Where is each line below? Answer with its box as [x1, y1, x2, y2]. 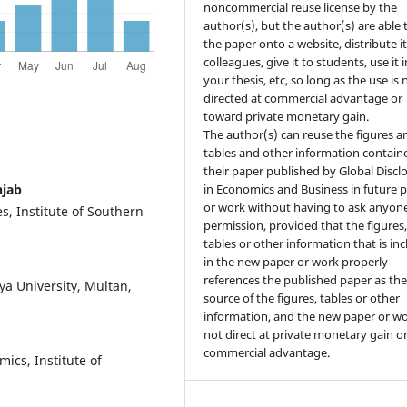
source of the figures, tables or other [203, 290, 401, 307]
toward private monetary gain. [203, 108, 370, 125]
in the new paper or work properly [203, 253, 389, 271]
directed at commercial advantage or [203, 90, 403, 107]
